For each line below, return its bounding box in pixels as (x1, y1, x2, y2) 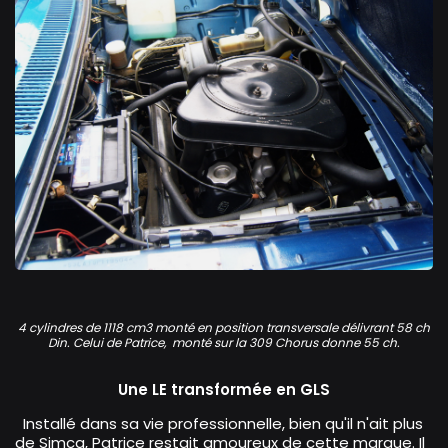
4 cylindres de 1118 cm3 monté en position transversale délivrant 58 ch (18, 319, 430, 337)
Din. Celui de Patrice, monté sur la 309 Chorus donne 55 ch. (48, 334, 400, 352)
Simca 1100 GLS (14, 273, 123, 295)
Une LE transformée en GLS (118, 379, 330, 401)
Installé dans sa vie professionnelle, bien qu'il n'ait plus (15, 413, 423, 435)
